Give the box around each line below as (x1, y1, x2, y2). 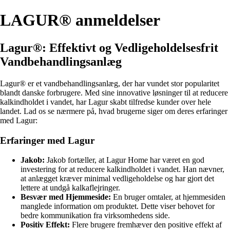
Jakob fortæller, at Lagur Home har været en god (45, 156, 204, 165)
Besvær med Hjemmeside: (21, 193, 111, 202)
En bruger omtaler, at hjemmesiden (111, 193, 225, 202)
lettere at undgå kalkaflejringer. (21, 183, 120, 193)
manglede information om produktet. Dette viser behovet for (21, 202, 215, 211)
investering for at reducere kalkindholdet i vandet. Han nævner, (21, 165, 224, 174)
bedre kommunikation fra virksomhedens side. (21, 211, 170, 220)
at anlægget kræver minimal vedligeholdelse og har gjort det (21, 174, 214, 183)
